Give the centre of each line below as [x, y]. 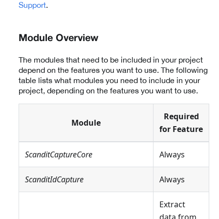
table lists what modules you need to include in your [109, 80]
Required [181, 116]
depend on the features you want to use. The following [113, 70]
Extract [172, 204]
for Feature [181, 129]
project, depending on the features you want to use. [108, 90]
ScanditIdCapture [54, 179]
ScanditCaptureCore [59, 154]
